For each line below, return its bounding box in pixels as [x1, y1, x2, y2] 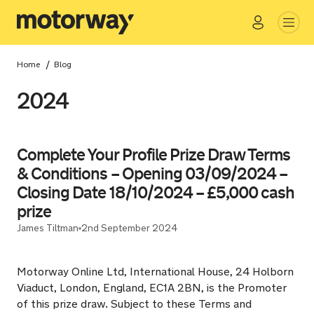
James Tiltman [17, 222, 78, 234]
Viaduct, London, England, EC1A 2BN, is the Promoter [17, 281, 287, 294]
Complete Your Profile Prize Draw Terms [17, 144, 291, 165]
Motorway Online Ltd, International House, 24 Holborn [17, 265, 294, 278]
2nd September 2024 [81, 222, 177, 234]
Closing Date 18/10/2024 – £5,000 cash [17, 182, 295, 203]
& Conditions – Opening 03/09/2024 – [17, 163, 288, 184]
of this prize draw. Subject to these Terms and [17, 297, 252, 310]
